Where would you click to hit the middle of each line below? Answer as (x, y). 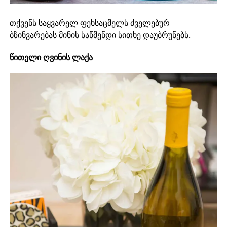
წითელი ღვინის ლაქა (51, 57)
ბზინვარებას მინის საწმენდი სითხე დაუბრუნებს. (100, 35)
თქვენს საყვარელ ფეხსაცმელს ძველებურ (89, 23)
